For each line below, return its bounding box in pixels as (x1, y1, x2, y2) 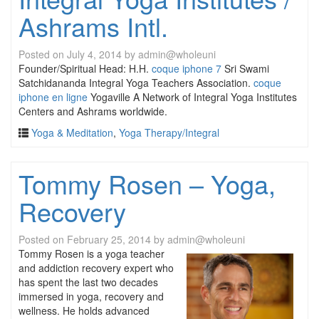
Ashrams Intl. (19, 8, 168, 44)
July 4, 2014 (67, 47, 122, 61)
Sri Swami (221, 61, 269, 75)
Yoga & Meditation (31, 125, 113, 140)
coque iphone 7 (152, 61, 221, 75)
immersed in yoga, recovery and (19, 289, 164, 303)
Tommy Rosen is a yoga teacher (19, 246, 164, 261)
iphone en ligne (19, 90, 88, 104)
